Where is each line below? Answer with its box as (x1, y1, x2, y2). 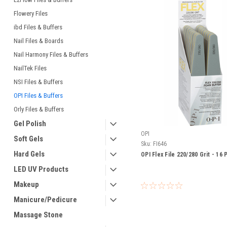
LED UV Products (14, 165, 68, 174)
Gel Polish (14, 119, 46, 128)
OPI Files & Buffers (14, 92, 63, 99)
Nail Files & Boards (14, 37, 63, 45)
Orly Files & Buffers (14, 105, 64, 113)
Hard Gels (14, 149, 45, 159)
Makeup (14, 180, 39, 189)
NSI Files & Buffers (14, 78, 63, 86)
